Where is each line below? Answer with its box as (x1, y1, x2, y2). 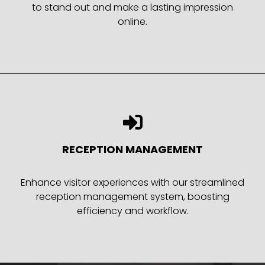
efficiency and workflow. (76, 203, 189, 218)
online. (118, 14, 147, 28)
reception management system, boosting (35, 189, 230, 203)
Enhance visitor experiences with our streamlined (21, 175, 244, 189)
